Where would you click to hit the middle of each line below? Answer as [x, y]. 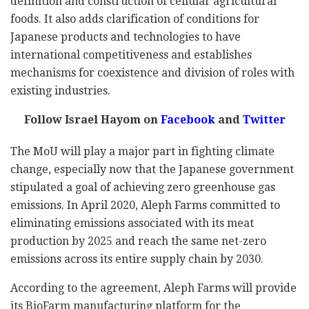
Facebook [186, 120]
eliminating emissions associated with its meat [132, 223]
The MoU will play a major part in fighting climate [142, 152]
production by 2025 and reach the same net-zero [138, 241]
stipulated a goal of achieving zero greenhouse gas [143, 188]
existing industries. [60, 91]
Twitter [262, 120]
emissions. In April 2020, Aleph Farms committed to [145, 206]
